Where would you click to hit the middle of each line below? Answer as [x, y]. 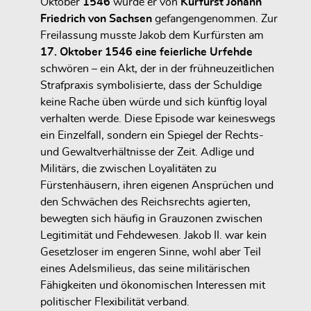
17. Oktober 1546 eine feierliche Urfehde [146, 52]
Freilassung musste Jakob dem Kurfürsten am [152, 35]
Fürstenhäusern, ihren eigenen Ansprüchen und [157, 185]
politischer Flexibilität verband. [115, 302]
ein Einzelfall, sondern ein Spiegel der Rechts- [152, 135]
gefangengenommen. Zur [215, 18]
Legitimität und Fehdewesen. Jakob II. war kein [153, 235]
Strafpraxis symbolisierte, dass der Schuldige [151, 85]
